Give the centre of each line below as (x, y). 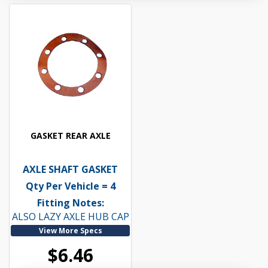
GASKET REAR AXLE (70, 136)
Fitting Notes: (70, 203)
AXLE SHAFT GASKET (71, 170)
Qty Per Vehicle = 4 (70, 186)
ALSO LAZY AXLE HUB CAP (70, 217)
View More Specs (70, 231)
